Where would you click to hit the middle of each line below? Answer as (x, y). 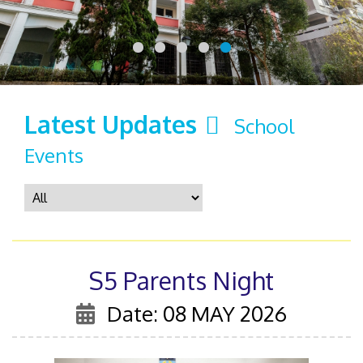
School (264, 126)
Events (54, 155)
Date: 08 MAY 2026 (197, 313)
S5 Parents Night (181, 280)
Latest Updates (111, 124)
